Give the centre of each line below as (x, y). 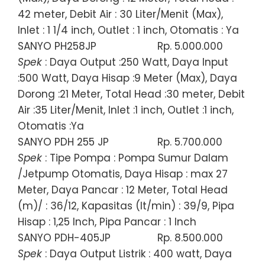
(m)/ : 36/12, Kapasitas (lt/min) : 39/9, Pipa (126, 206)
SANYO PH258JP (57, 46)
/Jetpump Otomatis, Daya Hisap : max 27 (123, 174)
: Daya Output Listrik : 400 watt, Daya (137, 253)
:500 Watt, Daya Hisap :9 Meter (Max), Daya (127, 78)
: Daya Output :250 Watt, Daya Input (135, 62)
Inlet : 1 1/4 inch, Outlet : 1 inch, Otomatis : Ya (128, 30)
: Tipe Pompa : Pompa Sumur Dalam (135, 158)
